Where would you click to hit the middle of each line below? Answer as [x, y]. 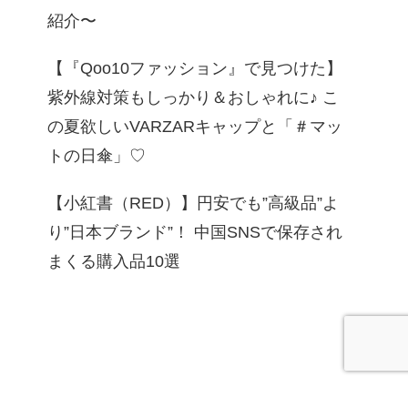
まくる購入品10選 [114, 261]
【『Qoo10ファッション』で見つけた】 [195, 68]
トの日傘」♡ [97, 155]
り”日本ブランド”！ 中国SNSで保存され [195, 232]
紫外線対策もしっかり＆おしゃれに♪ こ [193, 97]
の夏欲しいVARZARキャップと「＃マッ [195, 126]
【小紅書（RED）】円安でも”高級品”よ [193, 203]
